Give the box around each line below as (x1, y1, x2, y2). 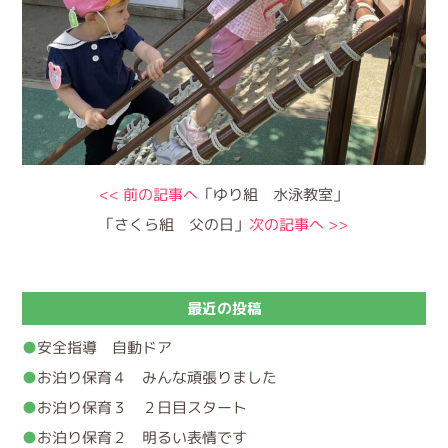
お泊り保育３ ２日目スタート (37, 396, 248, 418)
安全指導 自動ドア (37, 336, 173, 358)
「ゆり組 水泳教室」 (198, 183, 349, 205)
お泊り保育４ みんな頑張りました (37, 366, 278, 388)
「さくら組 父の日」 (99, 213, 250, 235)
